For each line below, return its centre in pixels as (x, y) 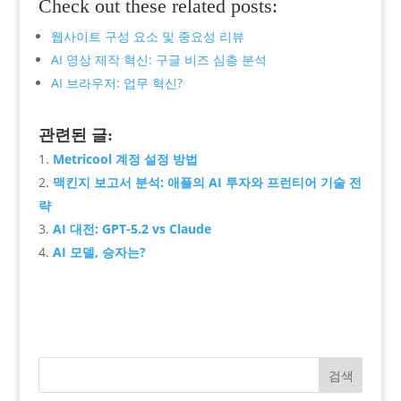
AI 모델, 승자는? (99, 252)
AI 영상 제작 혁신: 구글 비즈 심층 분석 (158, 59)
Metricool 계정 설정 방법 (125, 158)
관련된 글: (75, 135)
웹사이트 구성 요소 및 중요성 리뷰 (147, 36)
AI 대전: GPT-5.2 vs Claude (132, 228)
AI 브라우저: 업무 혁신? (116, 82)
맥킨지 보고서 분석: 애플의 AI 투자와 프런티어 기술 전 (207, 182)
